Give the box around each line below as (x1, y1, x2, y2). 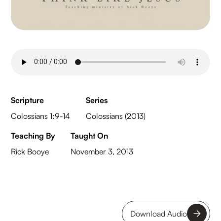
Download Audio (130, 208, 187, 219)
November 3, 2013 (71, 146, 134, 156)
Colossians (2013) (86, 110, 146, 121)
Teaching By (11, 130, 55, 141)
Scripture (11, 95, 44, 105)
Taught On (71, 130, 109, 141)
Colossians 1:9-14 (11, 110, 71, 121)
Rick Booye (11, 146, 49, 156)
